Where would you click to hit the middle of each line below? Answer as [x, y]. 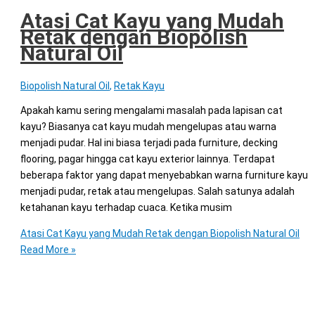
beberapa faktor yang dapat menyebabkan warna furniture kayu [164, 175]
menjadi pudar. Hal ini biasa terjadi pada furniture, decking [149, 143]
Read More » [48, 250]
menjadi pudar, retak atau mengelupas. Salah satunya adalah [157, 192]
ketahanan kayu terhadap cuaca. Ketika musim [126, 208]
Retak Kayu [139, 86]
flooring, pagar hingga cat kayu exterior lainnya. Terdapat [148, 159]
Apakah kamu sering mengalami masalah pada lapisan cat [152, 111]
